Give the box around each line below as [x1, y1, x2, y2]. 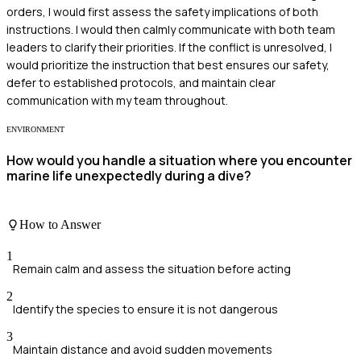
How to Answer [19, 218, 101, 232]
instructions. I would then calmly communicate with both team [6, 22, 335, 38]
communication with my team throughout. [6, 93, 228, 109]
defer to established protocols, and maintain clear [6, 75, 276, 91]
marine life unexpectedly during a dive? [6, 166, 251, 185]
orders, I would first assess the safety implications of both [6, 4, 318, 20]
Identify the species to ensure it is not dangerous [13, 301, 278, 317]
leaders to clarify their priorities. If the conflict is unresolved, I [6, 39, 332, 56]
